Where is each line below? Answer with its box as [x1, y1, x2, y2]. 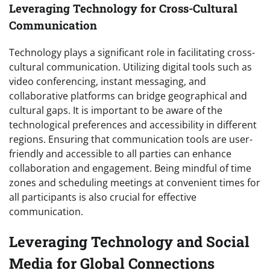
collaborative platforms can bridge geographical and [9, 89, 247, 102]
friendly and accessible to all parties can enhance [9, 146, 231, 160]
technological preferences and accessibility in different [9, 118, 257, 131]
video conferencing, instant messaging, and [9, 74, 206, 88]
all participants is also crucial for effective [9, 190, 196, 204]
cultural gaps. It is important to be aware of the [9, 103, 222, 117]
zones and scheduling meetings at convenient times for [9, 175, 260, 189]
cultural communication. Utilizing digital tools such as [9, 60, 252, 74]
